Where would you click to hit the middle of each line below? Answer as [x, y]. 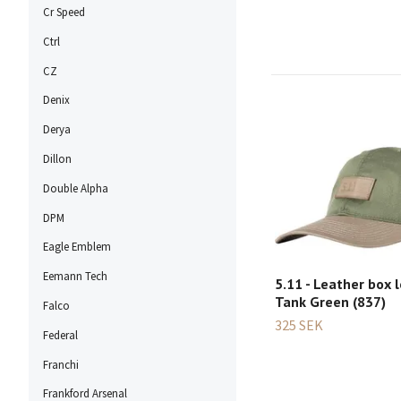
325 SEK [299, 325]
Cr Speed [64, 12]
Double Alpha [76, 188]
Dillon [57, 159]
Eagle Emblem [77, 247]
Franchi [61, 364]
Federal [60, 334]
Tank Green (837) [330, 302]
